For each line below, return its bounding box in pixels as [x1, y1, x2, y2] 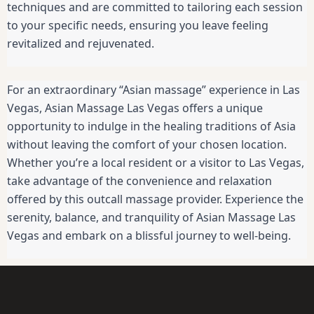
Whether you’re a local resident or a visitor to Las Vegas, [7, 155, 304, 171]
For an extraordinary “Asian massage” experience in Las [7, 82, 300, 98]
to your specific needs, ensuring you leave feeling [7, 18, 268, 34]
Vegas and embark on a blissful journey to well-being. [7, 228, 291, 244]
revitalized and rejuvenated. [7, 36, 154, 52]
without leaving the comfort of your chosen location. [7, 137, 287, 153]
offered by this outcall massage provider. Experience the [7, 191, 303, 207]
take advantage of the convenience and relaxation [7, 173, 272, 189]
